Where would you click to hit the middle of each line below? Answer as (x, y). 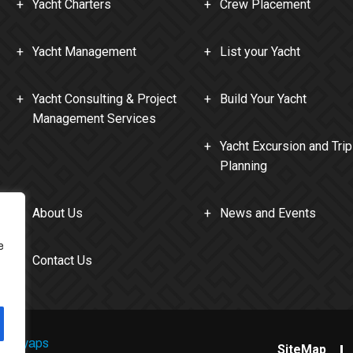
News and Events (268, 213)
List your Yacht (260, 52)
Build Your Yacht (263, 99)
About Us (58, 213)
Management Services (94, 119)
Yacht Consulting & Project (104, 99)
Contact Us (62, 260)
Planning (243, 166)
